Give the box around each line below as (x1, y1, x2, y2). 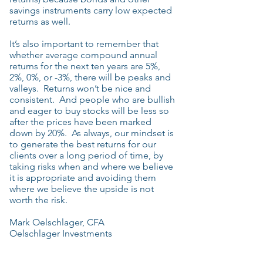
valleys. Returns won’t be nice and (9, 83, 151, 94)
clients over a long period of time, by (9, 150, 163, 161)
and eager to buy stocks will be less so (9, 105, 169, 116)
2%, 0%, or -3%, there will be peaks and (9, 72, 171, 83)
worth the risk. (9, 194, 68, 205)
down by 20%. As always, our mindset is (9, 127, 174, 139)
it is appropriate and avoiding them (9, 172, 156, 183)
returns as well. (9, 16, 70, 27)
